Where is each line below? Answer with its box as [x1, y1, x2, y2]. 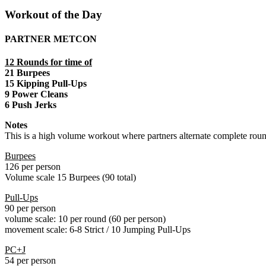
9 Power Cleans [5, 89, 68, 100]
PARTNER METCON [5, 33, 97, 44]
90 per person [5, 203, 56, 214]
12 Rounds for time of [5, 57, 92, 68]
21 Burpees [5, 68, 50, 78]
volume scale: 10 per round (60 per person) [5, 214, 166, 224]
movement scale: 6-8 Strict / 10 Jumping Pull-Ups [5, 224, 191, 235]
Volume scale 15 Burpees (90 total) [5, 172, 136, 183]
